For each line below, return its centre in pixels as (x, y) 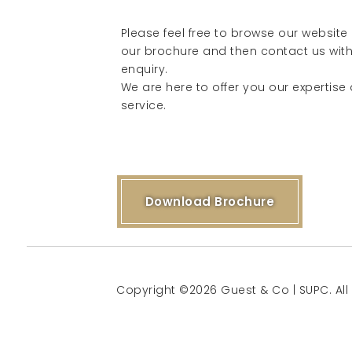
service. (143, 105)
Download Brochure (210, 202)
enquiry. (144, 69)
